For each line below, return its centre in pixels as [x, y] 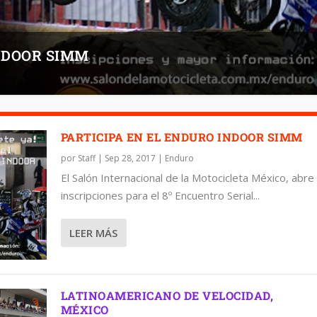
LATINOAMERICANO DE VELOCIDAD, [167, 295]
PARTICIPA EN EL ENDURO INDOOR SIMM [181, 137]
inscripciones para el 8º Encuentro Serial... [160, 195]
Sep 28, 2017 [130, 158]
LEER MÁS [93, 232]
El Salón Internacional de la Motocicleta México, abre [187, 177]
